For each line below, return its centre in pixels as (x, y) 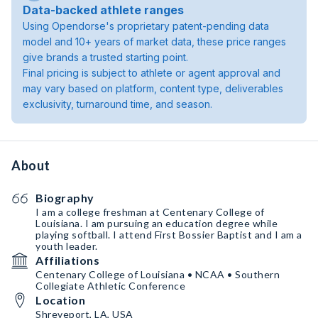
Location (60, 300)
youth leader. (67, 246)
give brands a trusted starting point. (105, 57)
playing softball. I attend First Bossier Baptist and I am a (169, 235)
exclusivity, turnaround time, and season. (117, 104)
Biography (65, 198)
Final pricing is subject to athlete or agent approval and (152, 73)
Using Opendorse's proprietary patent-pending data (146, 26)
